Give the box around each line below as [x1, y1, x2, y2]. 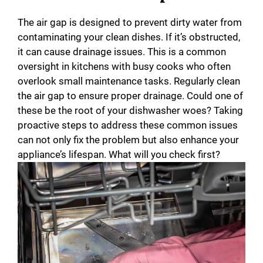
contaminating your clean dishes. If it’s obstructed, [18, 31, 240, 43]
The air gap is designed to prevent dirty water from [18, 16, 242, 28]
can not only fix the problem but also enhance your [18, 133, 239, 146]
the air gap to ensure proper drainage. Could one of [18, 89, 243, 102]
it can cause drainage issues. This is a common [18, 45, 226, 58]
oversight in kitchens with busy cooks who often [18, 60, 231, 72]
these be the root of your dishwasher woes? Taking [18, 104, 243, 116]
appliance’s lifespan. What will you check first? [18, 148, 220, 160]
